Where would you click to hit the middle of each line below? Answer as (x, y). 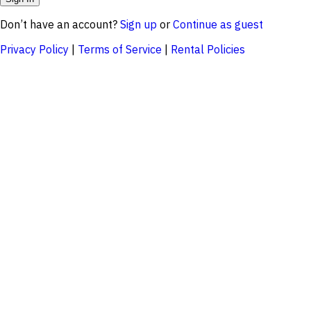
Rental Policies (208, 49)
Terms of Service (120, 49)
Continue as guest (218, 24)
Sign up (138, 24)
